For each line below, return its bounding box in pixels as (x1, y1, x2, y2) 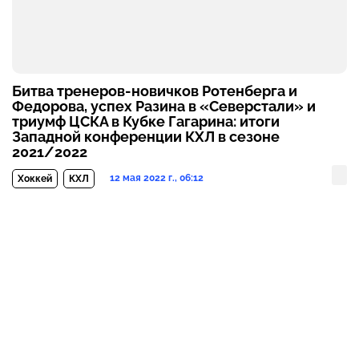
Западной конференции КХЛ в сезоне (12, 127, 280, 145)
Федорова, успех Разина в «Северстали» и (12, 97, 316, 115)
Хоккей (18, 172, 52, 184)
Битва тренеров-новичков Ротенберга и (12, 82, 297, 99)
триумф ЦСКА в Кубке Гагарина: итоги (12, 112, 280, 130)
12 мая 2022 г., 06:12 (110, 171, 204, 184)
